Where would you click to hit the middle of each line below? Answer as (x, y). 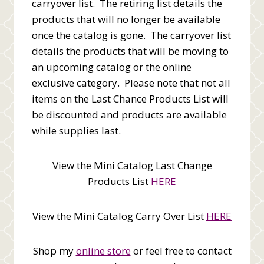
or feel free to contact (181, 250)
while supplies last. (76, 130)
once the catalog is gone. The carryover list (131, 35)
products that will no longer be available (126, 19)
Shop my (54, 250)
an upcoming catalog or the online (112, 67)
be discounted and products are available (129, 114)
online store (103, 250)
